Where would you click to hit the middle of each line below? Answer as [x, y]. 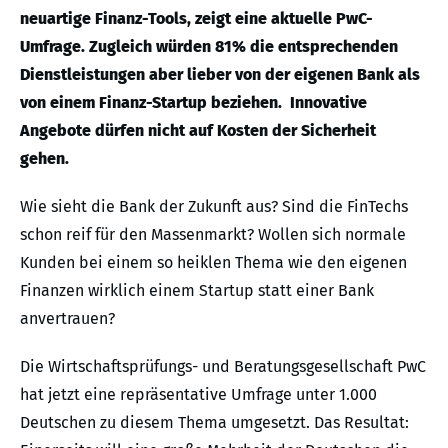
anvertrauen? [67, 318]
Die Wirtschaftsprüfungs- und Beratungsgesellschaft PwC [223, 366]
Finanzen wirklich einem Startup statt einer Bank [197, 290]
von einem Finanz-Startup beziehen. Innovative [193, 102]
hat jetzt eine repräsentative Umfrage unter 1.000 [198, 394]
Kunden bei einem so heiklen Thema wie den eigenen [213, 262]
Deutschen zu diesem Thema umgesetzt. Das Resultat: [214, 422]
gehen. [44, 158]
